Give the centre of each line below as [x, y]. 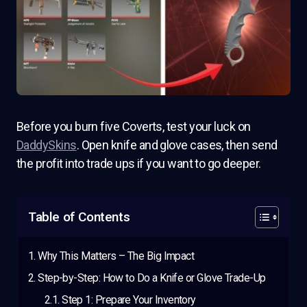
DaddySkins [47, 145]
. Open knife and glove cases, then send [177, 145]
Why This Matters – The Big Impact [116, 256]
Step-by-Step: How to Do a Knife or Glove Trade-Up [152, 278]
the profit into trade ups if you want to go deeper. [139, 163]
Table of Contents [79, 217]
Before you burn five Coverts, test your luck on [134, 126]
